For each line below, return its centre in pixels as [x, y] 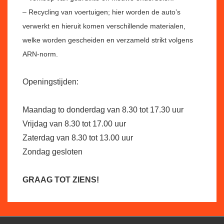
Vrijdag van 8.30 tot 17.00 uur [74, 124]
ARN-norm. [40, 54]
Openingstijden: [50, 82]
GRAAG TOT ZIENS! [61, 180]
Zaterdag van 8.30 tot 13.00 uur [78, 138]
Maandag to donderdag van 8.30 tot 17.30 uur [103, 110]
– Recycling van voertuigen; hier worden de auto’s [101, 12]
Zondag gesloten [52, 152]
